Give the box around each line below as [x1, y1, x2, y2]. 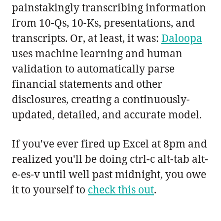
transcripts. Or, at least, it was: [12, 31, 161, 45]
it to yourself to [12, 183, 88, 197]
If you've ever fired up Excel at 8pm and [12, 137, 207, 151]
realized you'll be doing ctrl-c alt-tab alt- [12, 152, 208, 166]
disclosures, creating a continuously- [12, 92, 190, 107]
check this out [88, 183, 154, 197]
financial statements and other [12, 77, 162, 91]
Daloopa [161, 31, 202, 45]
